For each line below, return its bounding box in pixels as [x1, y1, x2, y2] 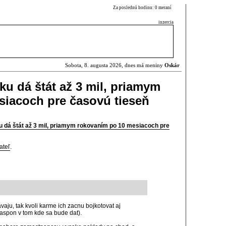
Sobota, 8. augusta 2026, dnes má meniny [65, 63, 164, 68]
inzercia [158, 20, 174, 25]
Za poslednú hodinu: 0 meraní [113, 5, 174, 10]
